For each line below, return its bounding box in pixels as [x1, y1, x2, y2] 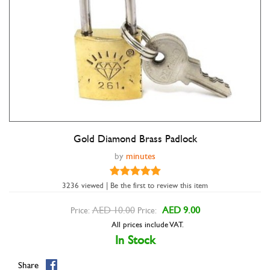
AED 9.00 [162, 204, 200, 216]
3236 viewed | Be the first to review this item [62, 181, 208, 190]
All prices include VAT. [111, 220, 184, 230]
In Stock [115, 233, 155, 247]
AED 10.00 [92, 204, 135, 216]
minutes [126, 151, 155, 162]
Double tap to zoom [103, 134, 167, 145]
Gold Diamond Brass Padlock [73, 133, 197, 145]
